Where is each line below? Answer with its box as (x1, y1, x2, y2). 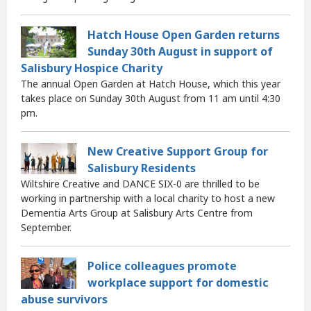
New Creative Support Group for (87, 144, 268, 160)
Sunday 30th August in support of (87, 44, 273, 60)
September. (21, 221, 72, 235)
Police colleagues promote (87, 258, 237, 274)
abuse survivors (21, 292, 108, 308)
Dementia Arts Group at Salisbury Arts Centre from (21, 206, 253, 220)
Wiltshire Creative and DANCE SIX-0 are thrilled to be (21, 177, 260, 191)
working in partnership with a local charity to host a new (21, 192, 275, 205)
